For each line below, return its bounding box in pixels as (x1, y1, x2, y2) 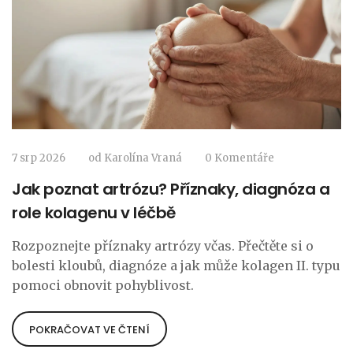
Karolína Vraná (104, 151, 182, 165)
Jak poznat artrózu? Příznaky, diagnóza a (12, 178, 329, 201)
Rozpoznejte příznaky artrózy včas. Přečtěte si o (12, 238, 314, 255)
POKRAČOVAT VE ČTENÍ (29, 322, 150, 338)
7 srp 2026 (12, 151, 65, 165)
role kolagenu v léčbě (12, 202, 176, 225)
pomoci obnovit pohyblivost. (12, 277, 194, 294)
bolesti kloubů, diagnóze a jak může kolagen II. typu (12, 258, 340, 274)
